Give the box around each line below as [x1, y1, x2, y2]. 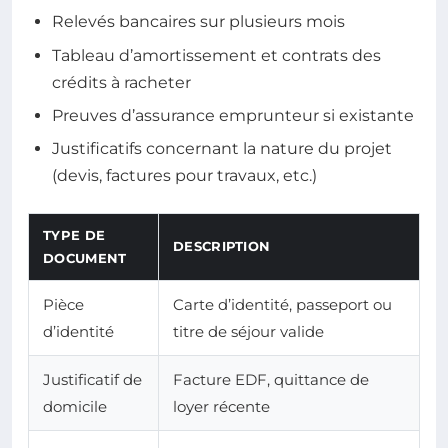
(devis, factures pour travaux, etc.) [52, 166, 317, 186]
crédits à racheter [52, 72, 191, 92]
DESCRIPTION [173, 238, 271, 255]
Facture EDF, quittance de [173, 370, 369, 390]
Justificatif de [43, 370, 142, 390]
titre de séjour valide [173, 322, 324, 342]
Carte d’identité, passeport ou [173, 295, 392, 315]
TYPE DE [43, 227, 106, 244]
